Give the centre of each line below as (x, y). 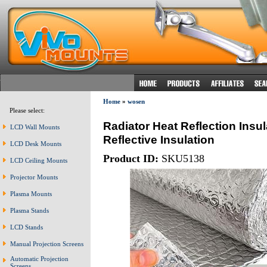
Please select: (24, 110)
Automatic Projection (39, 259)
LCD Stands (27, 227)
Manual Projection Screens (47, 244)
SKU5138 (181, 158)
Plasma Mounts (31, 194)
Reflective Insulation (159, 139)
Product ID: (131, 158)
